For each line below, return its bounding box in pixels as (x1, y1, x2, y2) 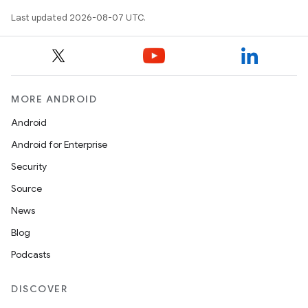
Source (11, 182, 42, 195)
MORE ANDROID (11, 93, 97, 105)
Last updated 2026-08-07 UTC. (11, 12, 146, 23)
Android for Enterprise (11, 138, 107, 151)
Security (11, 160, 47, 173)
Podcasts (11, 248, 50, 261)
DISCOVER (11, 283, 67, 295)
